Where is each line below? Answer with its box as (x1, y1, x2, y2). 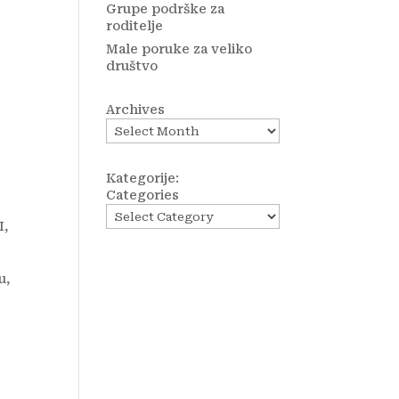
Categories (106, 188, 180, 202)
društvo (106, 59, 159, 73)
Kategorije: (106, 171, 180, 185)
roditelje (106, 19, 164, 33)
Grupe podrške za (106, 2, 225, 16)
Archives (106, 102, 166, 117)
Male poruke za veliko (106, 42, 253, 56)
